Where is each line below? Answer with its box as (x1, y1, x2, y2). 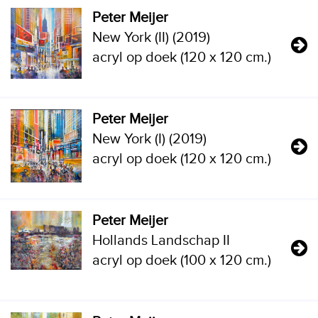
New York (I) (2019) (92, 131, 207, 148)
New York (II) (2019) (92, 29, 210, 46)
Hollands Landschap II (92, 232, 230, 249)
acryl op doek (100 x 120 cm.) (92, 252, 271, 269)
